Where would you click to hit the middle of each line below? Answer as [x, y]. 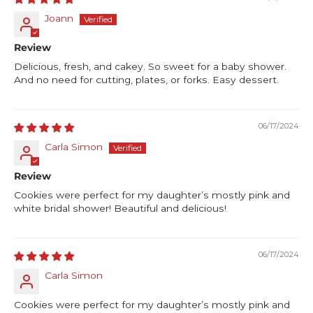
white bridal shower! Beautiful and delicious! [120, 209]
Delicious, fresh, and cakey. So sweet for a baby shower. [150, 67]
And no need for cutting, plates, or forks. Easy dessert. [146, 80]
